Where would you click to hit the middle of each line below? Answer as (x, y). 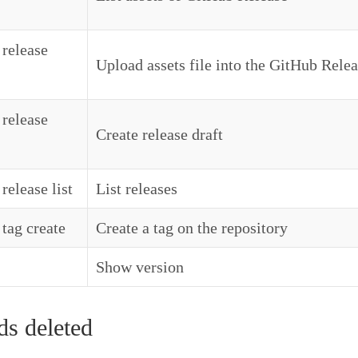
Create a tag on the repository (192, 228)
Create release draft (159, 134)
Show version (140, 267)
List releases (137, 189)
